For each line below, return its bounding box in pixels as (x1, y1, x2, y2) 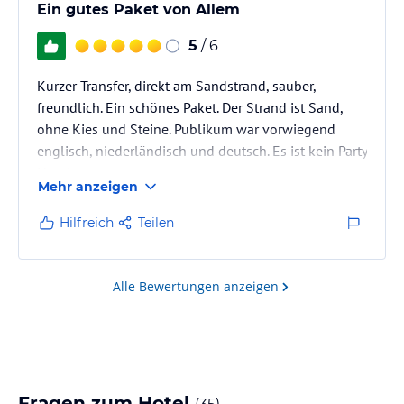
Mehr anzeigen (38, 178, 138, 195)
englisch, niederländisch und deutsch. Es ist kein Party (37, 141, 367, 160)
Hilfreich (60, 214, 114, 231)
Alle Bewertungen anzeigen (113, 277, 279, 295)
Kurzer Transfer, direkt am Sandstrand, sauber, (37, 76, 316, 95)
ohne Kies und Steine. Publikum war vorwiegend (37, 119, 335, 138)
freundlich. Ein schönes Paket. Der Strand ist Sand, (37, 97, 343, 116)
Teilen (138, 214, 174, 231)
